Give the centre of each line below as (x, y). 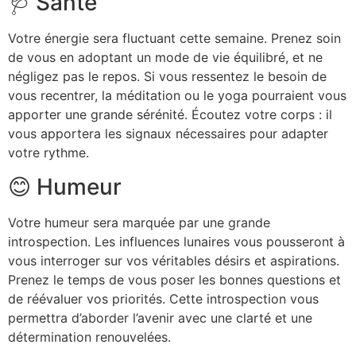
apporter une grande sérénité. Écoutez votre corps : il (170, 115)
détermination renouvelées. (89, 337)
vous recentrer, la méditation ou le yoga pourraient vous (177, 96)
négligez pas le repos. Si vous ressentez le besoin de (167, 77)
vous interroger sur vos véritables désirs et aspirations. (174, 260)
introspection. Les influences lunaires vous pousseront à (176, 241)
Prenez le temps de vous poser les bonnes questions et (174, 279)
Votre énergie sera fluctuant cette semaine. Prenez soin (174, 39)
